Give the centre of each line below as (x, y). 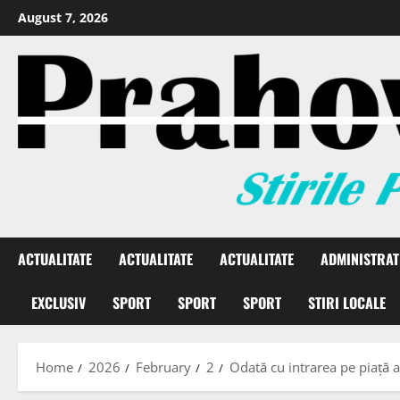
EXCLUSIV (58, 303)
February (163, 367)
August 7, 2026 (63, 17)
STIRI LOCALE (347, 303)
